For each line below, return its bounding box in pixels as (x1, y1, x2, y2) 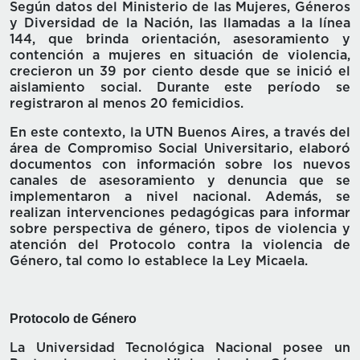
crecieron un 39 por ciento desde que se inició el (10, 65, 350, 79)
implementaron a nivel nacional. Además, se (10, 190, 350, 204)
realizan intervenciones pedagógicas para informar (10, 207, 350, 220)
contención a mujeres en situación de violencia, (10, 49, 350, 63)
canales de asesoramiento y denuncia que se (10, 174, 350, 188)
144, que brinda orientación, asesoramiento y (10, 33, 350, 47)
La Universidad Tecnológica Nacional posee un (10, 342, 350, 355)
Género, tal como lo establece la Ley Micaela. (10, 255, 308, 268)
